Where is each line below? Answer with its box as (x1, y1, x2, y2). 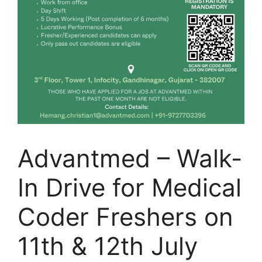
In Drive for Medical (18, 173, 242, 203)
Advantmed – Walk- (18, 143, 242, 174)
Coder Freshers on (18, 202, 233, 232)
